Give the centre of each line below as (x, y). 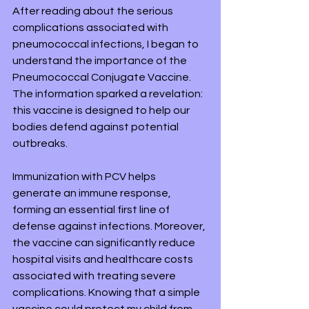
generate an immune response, (93, 193)
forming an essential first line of (92, 210)
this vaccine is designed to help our (102, 110)
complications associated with (91, 28)
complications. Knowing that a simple (107, 292)
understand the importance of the (101, 61)
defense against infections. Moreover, (110, 226)
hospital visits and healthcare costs (104, 259)
